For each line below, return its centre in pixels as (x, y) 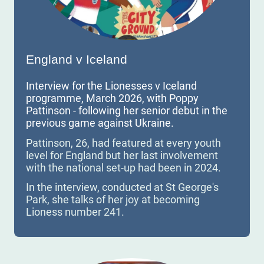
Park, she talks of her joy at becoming (113, 199)
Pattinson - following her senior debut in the (127, 111)
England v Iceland (77, 59)
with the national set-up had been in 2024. (123, 167)
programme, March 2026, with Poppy (112, 98)
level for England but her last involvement (122, 155)
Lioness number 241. (75, 212)
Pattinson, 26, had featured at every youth (123, 143)
